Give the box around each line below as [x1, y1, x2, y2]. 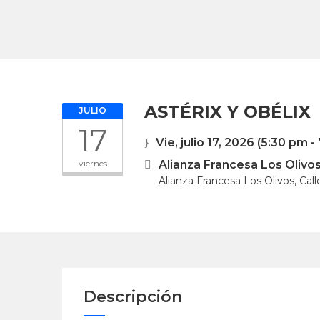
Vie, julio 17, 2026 [156, 136, 254, 149]
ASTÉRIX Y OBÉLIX [144, 101, 311, 122]
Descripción [84, 287, 182, 306]
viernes [78, 158, 107, 169]
